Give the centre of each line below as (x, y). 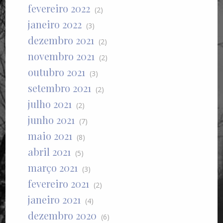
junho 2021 (52, 120)
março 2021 (53, 168)
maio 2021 (50, 136)
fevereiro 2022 (59, 8)
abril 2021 (50, 152)
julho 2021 (50, 104)
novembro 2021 (61, 56)
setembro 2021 (60, 88)
